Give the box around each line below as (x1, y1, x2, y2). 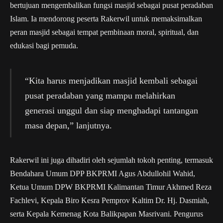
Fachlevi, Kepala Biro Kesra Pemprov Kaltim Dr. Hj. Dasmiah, (10, 196, 209, 205)
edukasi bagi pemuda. (10, 41, 78, 50)
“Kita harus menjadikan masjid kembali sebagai (24, 75, 198, 86)
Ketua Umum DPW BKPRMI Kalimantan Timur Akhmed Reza (10, 183, 212, 192)
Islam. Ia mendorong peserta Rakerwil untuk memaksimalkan (10, 14, 202, 23)
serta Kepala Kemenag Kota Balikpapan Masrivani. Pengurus (10, 210, 203, 219)
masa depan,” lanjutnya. (24, 120, 112, 130)
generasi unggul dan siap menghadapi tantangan (24, 105, 198, 115)
